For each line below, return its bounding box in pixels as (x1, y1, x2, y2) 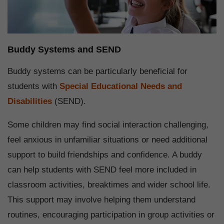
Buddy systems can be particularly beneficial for (7, 66, 187, 76)
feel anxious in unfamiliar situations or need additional (7, 135, 207, 145)
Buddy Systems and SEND (7, 44, 121, 55)
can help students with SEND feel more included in (7, 165, 196, 175)
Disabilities (7, 96, 52, 106)
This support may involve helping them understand (7, 195, 195, 205)
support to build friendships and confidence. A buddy (7, 150, 202, 160)
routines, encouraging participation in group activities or (7, 210, 214, 220)
